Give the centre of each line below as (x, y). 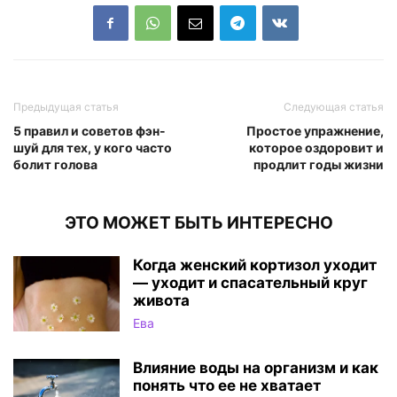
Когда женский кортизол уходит (255, 265)
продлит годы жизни (319, 164)
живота (161, 300)
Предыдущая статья (66, 106)
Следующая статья (334, 106)
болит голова (55, 164)
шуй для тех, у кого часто (93, 147)
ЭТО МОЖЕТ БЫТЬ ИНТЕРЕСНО (198, 222)
